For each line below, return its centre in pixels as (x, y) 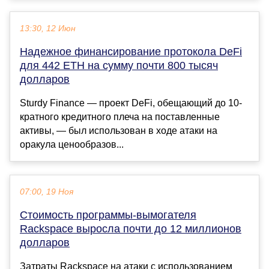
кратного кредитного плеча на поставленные (120, 116)
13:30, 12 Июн (48, 28)
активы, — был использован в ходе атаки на (119, 130)
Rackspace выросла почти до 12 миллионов (131, 228)
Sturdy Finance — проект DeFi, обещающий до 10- (131, 103)
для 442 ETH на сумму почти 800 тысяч (119, 65)
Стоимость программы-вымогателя (108, 215)
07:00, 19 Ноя (47, 192)
